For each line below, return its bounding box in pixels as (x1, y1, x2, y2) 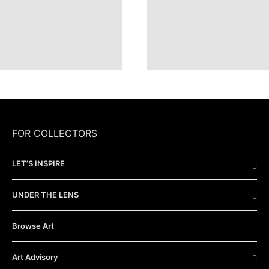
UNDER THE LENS (12, 190, 79, 199)
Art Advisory (12, 252, 58, 262)
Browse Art (12, 221, 54, 231)
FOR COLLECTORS (12, 127, 97, 139)
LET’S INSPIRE (12, 159, 65, 168)
